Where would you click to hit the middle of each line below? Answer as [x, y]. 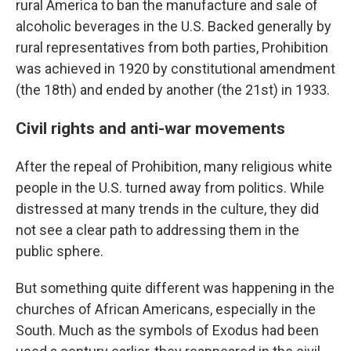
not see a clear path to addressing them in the [157, 230]
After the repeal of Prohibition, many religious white [174, 166]
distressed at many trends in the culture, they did [167, 209]
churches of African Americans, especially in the [166, 309]
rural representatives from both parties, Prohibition [172, 47]
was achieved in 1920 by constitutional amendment [175, 69]
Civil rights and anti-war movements [150, 128]
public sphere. [60, 251]
